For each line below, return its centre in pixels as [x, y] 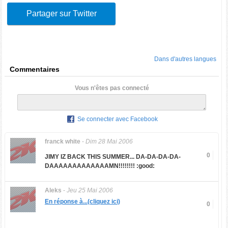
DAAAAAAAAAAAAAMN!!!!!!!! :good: [99, 166]
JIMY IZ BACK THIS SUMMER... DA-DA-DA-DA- [112, 157]
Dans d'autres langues [185, 59]
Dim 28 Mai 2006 [109, 141]
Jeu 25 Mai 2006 [90, 190]
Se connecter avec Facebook [118, 119]
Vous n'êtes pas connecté [112, 88]
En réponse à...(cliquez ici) [82, 202]
